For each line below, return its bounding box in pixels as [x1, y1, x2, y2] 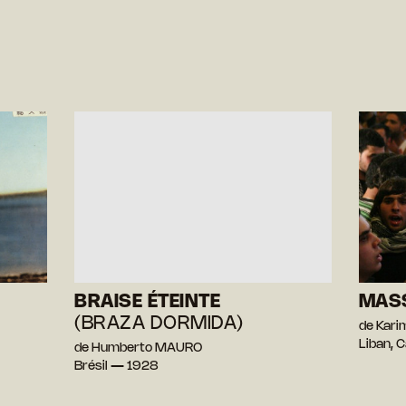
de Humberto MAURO [74, 342, 203, 354]
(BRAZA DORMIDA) [74, 314, 244, 333]
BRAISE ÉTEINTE [74, 293, 221, 311]
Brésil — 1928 [74, 360, 159, 372]
